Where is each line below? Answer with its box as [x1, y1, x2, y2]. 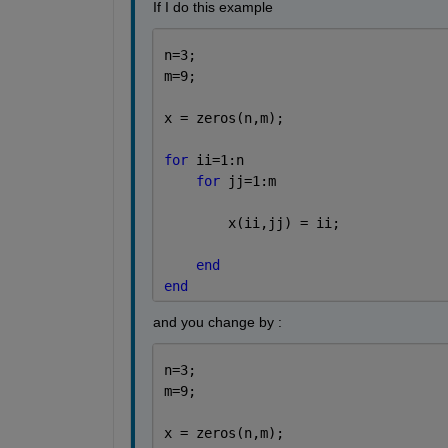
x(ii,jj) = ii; [163, 215, 340, 232]
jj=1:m [227, 173, 276, 190]
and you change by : [152, 314, 286, 331]
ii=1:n [195, 152, 244, 169]
